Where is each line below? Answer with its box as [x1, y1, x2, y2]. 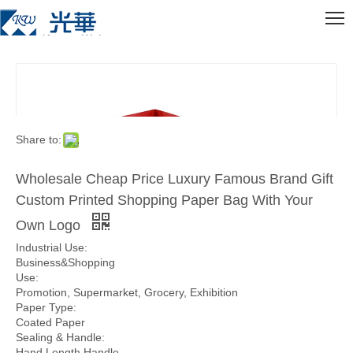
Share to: [16, 133, 61, 146]
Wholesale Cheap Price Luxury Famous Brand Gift [16, 171, 333, 187]
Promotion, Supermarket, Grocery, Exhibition [16, 286, 238, 299]
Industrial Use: [16, 241, 87, 254]
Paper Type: [16, 301, 76, 314]
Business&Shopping [16, 256, 115, 269]
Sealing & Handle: [16, 331, 105, 344]
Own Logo [16, 217, 84, 233]
